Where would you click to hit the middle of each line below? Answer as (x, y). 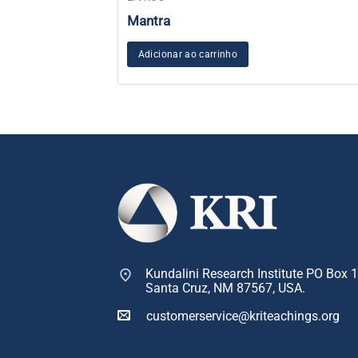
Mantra (148, 22)
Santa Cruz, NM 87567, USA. (225, 288)
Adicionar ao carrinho (188, 54)
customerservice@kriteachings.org (243, 316)
